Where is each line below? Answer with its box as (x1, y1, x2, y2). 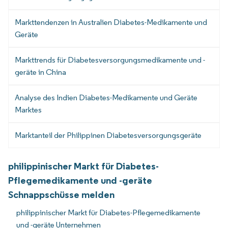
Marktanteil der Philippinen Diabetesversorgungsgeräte (15, 130, 202, 140)
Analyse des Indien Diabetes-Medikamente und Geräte (15, 92, 197, 102)
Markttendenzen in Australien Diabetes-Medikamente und (15, 17, 207, 27)
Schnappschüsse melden (8, 188, 115, 201)
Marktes (15, 104, 42, 115)
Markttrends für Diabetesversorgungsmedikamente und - (15, 54, 205, 65)
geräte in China (15, 67, 66, 77)
